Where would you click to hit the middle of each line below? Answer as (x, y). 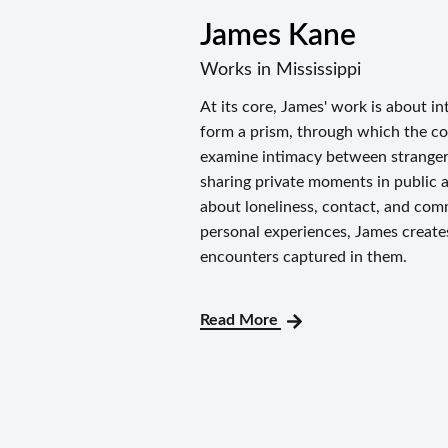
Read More (240, 320)
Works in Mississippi (280, 70)
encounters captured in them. (303, 257)
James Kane (277, 36)
